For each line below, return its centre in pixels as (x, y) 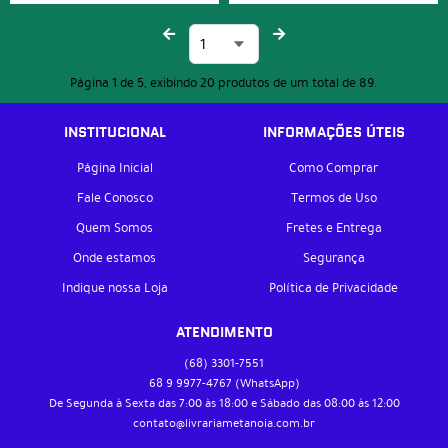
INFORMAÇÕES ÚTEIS (333, 132)
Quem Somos (114, 227)
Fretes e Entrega (333, 227)
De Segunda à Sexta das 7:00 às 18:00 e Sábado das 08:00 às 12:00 (224, 402)
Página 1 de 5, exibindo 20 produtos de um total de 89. (224, 82)
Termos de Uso (333, 197)
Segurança (333, 257)
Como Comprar (333, 167)
